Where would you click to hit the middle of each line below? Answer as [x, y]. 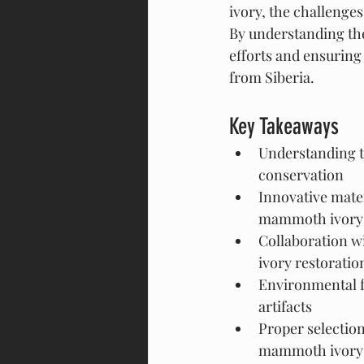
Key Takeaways [284, 126]
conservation [301, 175]
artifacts [285, 306]
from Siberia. [272, 77]
